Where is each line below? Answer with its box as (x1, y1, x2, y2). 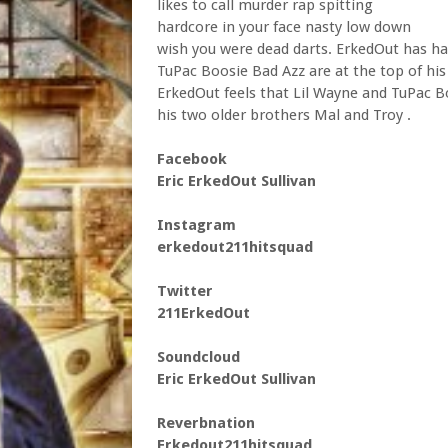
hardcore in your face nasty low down (157, 18, 411, 36)
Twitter (157, 282, 213, 300)
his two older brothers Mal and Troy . (157, 106, 411, 124)
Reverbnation (157, 414, 255, 432)
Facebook (157, 150, 227, 168)
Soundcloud (157, 348, 240, 366)
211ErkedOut (157, 304, 250, 322)
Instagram (157, 216, 236, 234)
